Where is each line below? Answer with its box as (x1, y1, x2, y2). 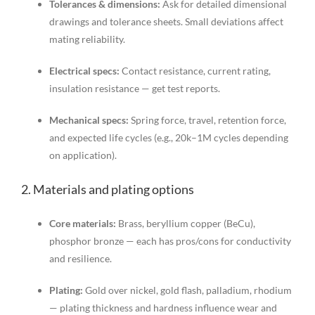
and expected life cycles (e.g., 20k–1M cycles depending (49, 131, 288, 144)
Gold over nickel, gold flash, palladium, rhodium (82, 284, 292, 297)
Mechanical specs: (49, 114, 129, 127)
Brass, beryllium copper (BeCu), (115, 217, 255, 230)
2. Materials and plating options (20, 181, 194, 198)
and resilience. (49, 252, 112, 265)
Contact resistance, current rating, (119, 65, 271, 77)
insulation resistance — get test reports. (49, 82, 220, 95)
